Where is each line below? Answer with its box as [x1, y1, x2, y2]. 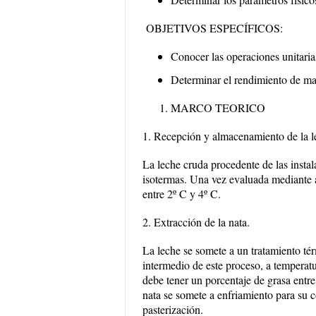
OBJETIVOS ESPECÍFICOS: [142, 20, 283, 35]
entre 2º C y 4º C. [142, 186, 221, 201]
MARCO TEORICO [171, 100, 265, 115]
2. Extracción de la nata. [142, 214, 250, 229]
